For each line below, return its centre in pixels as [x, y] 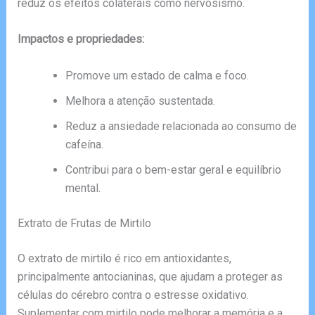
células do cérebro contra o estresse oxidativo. [133, 295]
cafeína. [84, 144]
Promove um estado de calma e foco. [157, 75]
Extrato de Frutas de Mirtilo [84, 223]
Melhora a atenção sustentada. [140, 101]
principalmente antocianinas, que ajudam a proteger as [150, 276]
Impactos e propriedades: [81, 39]
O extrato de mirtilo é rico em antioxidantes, [124, 258]
